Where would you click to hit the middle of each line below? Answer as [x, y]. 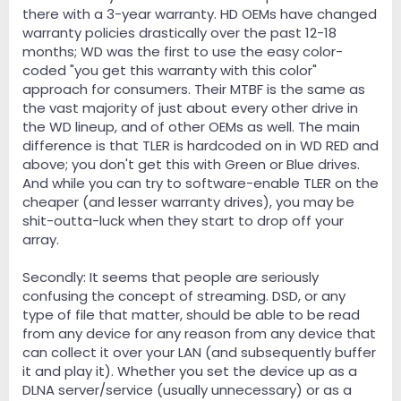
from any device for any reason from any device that [199, 334]
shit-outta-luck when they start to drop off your [183, 221]
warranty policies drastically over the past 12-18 [179, 33]
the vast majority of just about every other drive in [190, 108]
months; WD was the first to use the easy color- [183, 52]
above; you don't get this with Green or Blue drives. [191, 165]
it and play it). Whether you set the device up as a [190, 371]
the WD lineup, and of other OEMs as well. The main [191, 127]
